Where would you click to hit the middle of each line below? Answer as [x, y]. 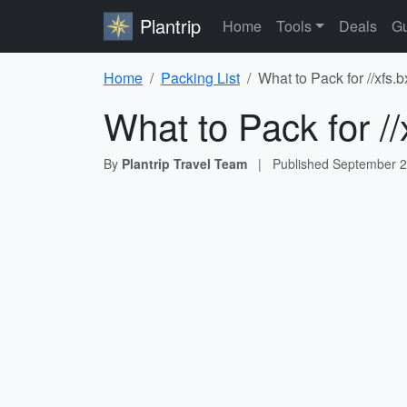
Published [303, 164]
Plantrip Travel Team [184, 164]
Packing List [200, 78]
